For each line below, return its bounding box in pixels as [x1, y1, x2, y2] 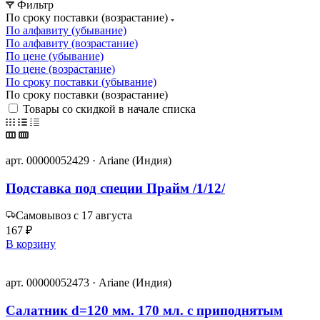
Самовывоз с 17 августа [16, 209, 132, 222]
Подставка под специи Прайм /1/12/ [6, 180, 225, 196]
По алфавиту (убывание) [6, 24, 126, 36]
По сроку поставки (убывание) [6, 75, 156, 88]
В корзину [6, 238, 56, 251]
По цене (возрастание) [6, 62, 115, 75]
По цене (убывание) [6, 49, 104, 62]
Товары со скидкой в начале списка [23, 102, 196, 115]
